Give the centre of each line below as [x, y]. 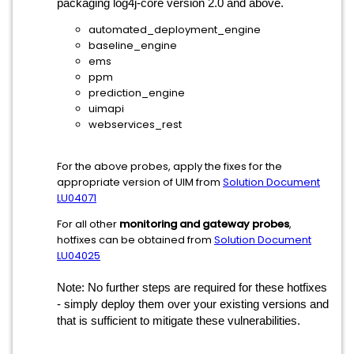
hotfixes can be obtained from [136, 240]
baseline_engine [133, 45]
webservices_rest [135, 124]
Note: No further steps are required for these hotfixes [192, 288]
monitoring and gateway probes [204, 224]
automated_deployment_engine [175, 30]
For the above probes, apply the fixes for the [169, 166]
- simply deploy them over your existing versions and [193, 304]
